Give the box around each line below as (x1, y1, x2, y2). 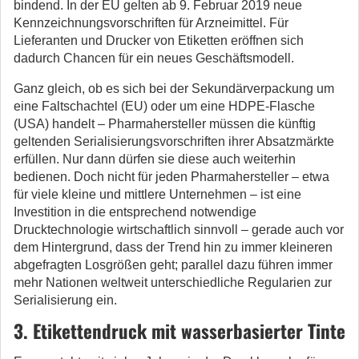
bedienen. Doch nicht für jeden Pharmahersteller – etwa (14, 170, 329, 184)
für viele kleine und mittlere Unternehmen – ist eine (14, 188, 301, 201)
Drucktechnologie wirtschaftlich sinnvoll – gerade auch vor (14, 223, 344, 236)
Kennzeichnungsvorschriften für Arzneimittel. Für (14, 16, 288, 30)
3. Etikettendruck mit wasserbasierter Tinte (14, 317, 345, 345)
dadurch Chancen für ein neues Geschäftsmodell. (14, 51, 294, 65)
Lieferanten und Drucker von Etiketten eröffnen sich (14, 34, 304, 47)
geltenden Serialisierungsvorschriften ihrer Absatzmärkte (14, 135, 334, 148)
